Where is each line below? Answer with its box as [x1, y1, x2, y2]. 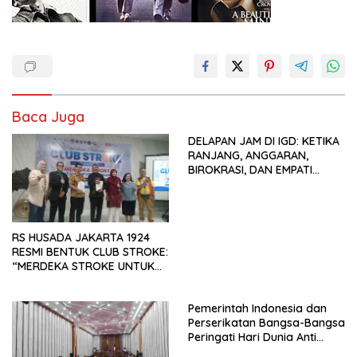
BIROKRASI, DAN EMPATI [188, 163, 312, 178]
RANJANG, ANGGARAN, [188, 148, 308, 163]
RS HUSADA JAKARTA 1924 [12, 230, 150, 245]
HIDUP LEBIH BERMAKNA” [12, 273, 142, 288]
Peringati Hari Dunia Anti [188, 330, 316, 345]
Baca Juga [12, 108, 84, 127]
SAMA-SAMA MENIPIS [188, 177, 296, 192]
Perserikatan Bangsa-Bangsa [188, 316, 345, 331]
